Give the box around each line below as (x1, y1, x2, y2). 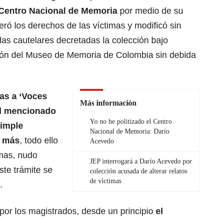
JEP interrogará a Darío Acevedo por (90, 158, 192, 165)
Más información (80, 99, 137, 108)
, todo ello (20, 136, 58, 146)
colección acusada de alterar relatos (90, 167, 187, 175)
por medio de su (117, 6, 183, 16)
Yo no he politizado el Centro (90, 118, 172, 126)
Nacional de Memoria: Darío (90, 128, 169, 136)
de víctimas (90, 177, 121, 185)
